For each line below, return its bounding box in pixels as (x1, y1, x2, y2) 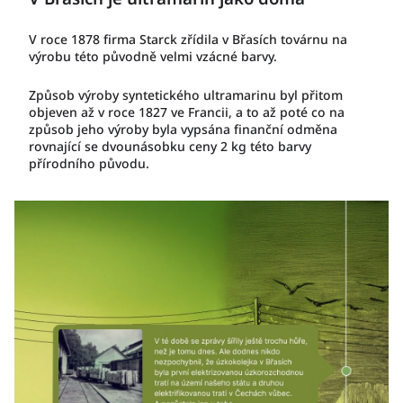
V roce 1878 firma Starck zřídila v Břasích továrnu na (29, 31, 347, 48)
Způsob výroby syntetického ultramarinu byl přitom (29, 86, 343, 103)
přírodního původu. (29, 155, 149, 172)
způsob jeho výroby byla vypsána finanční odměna (29, 121, 337, 138)
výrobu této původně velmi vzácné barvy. (29, 48, 277, 65)
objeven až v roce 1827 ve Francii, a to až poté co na (29, 103, 345, 121)
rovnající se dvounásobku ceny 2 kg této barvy (29, 138, 311, 155)
